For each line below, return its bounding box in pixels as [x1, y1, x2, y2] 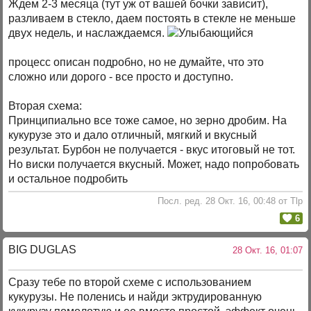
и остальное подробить [8, 173, 128, 185]
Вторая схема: [8, 100, 83, 112]
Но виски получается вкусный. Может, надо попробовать [8, 158, 300, 171]
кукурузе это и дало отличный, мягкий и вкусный [8, 129, 258, 142]
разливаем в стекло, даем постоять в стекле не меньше [8, 12, 296, 25]
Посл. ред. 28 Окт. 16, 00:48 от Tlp [157, 195, 303, 206]
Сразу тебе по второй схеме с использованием [8, 276, 252, 289]
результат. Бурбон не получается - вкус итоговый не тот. [8, 144, 296, 156]
